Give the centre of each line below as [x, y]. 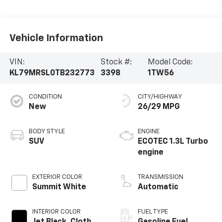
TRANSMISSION [161, 177]
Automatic [158, 188]
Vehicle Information [56, 38]
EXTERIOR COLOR [57, 177]
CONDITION [45, 97]
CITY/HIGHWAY [160, 97]
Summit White [59, 188]
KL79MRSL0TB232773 [52, 74]
